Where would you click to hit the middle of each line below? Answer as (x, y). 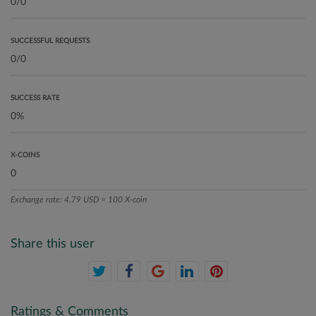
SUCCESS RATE (35, 98)
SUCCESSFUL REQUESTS (50, 41)
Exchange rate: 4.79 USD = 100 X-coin (79, 200)
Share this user (53, 244)
